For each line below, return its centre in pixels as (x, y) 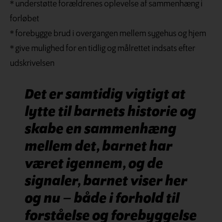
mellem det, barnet (86, 147)
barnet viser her (135, 182)
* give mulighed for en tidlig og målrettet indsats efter (103, 49)
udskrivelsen (32, 64)
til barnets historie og (127, 112)
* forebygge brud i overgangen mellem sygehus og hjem (108, 34)
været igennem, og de (94, 165)
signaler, (53, 182)
